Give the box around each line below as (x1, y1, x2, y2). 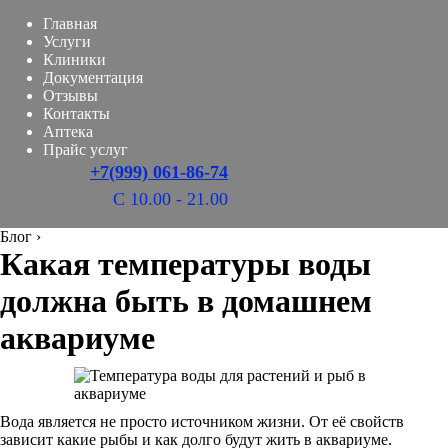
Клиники (43, 51, 106, 68)
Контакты (43, 105, 110, 122)
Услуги (43, 33, 91, 50)
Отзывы (43, 87, 98, 104)
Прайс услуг (43, 141, 128, 158)
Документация (43, 69, 143, 86)
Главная (43, 15, 97, 32)
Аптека (43, 123, 93, 140)
